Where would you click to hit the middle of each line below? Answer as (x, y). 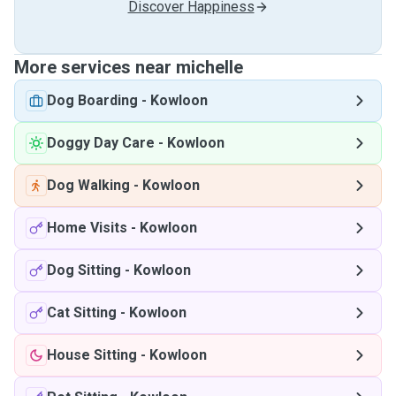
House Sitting (92, 355)
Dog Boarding (92, 100)
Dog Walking (88, 185)
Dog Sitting (84, 270)
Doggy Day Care (101, 143)
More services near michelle (129, 67)
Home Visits (87, 228)
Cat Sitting (82, 312)
